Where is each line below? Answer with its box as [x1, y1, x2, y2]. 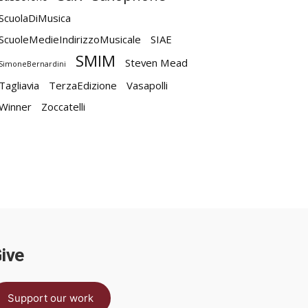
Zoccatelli [41, 100, 85, 113]
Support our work [8, 291, 93, 305]
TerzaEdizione [49, 78, 117, 92]
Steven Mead [125, 56, 188, 69]
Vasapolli [126, 78, 168, 92]
